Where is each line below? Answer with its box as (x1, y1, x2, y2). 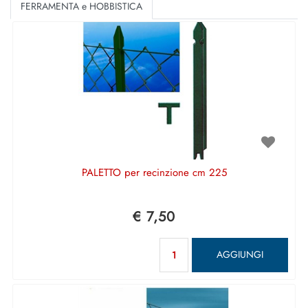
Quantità (206, 236, 240, 251)
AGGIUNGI (217, 247, 263, 261)
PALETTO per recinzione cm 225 (81, 164, 227, 180)
